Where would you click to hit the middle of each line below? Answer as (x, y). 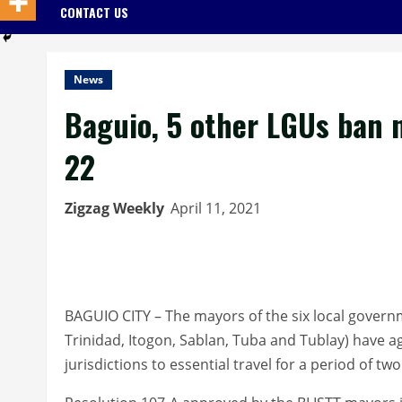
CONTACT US (94, 12)
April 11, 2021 (218, 208)
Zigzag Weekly (114, 208)
